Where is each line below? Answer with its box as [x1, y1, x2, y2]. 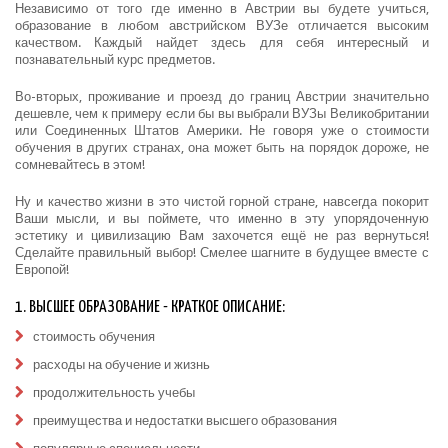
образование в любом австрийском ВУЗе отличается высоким [15, 18, 429, 33]
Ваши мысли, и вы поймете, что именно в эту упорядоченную [15, 211, 429, 226]
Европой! [15, 262, 69, 277]
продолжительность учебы [33, 385, 195, 400]
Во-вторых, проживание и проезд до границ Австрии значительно [15, 89, 429, 104]
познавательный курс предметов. [15, 52, 215, 67]
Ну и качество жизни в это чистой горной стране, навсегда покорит [15, 194, 429, 209]
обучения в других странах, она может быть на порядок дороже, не [15, 140, 429, 155]
